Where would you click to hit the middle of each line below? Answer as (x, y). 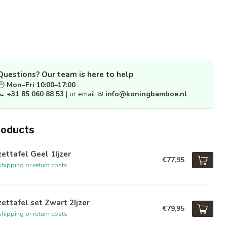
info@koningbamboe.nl (146, 94)
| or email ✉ (85, 94)
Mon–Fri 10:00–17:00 (41, 85)
